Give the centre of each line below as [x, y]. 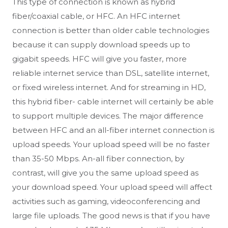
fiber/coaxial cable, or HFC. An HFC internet [96, 16]
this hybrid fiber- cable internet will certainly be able [113, 102]
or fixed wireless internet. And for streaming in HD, [109, 88]
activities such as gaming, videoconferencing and [106, 202]
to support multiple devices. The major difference [108, 116]
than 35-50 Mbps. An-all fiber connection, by [98, 159]
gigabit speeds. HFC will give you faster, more [99, 59]
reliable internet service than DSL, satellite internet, [111, 73]
